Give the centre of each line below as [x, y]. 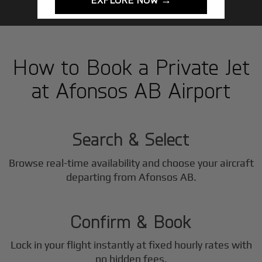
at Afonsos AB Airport [131, 89]
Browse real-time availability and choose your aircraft [131, 163]
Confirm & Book [131, 221]
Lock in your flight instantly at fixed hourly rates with [131, 245]
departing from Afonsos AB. [131, 177]
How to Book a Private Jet [131, 66]
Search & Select [131, 139]
